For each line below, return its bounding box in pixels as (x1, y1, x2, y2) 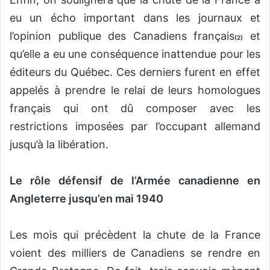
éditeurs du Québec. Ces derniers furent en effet (10, 65, 260, 78)
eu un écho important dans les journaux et (10, 11, 260, 24)
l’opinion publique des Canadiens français (10, 29, 235, 42)
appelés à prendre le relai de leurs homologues (10, 83, 260, 96)
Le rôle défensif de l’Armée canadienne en (10, 174, 260, 187)
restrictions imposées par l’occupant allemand (10, 119, 260, 133)
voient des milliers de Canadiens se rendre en (10, 246, 260, 259)
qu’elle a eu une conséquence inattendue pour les (10, 47, 260, 60)
